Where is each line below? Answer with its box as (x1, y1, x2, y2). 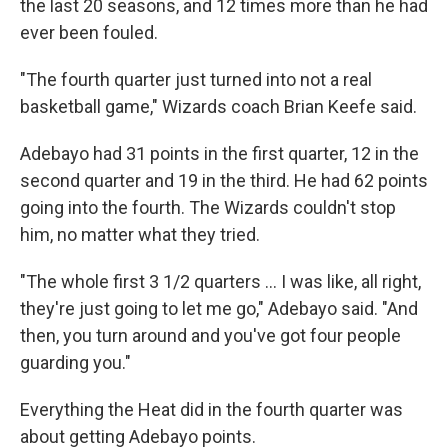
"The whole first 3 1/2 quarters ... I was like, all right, (20, 271, 421, 292)
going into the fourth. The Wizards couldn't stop (20, 197, 396, 218)
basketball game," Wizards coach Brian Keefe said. (20, 96, 417, 117)
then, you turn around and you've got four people (20, 325, 401, 346)
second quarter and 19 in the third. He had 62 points (20, 170, 428, 191)
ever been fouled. (20, 22, 158, 43)
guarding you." (20, 352, 131, 373)
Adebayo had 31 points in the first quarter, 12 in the (20, 143, 419, 164)
